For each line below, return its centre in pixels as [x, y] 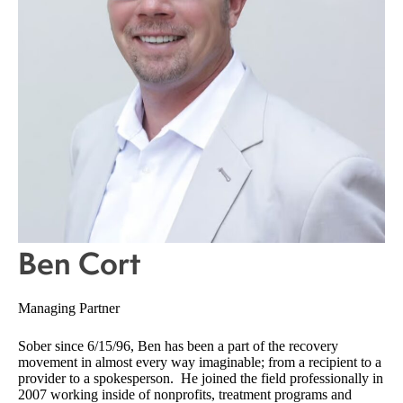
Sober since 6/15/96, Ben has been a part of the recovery [178, 345]
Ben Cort [79, 264]
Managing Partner [69, 308]
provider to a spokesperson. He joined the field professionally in [201, 378]
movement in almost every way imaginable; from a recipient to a [200, 362]
